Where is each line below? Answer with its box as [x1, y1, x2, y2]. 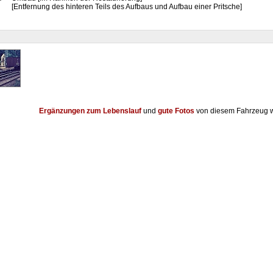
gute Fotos [157, 107, 194, 115]
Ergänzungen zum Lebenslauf [38, 107, 141, 115]
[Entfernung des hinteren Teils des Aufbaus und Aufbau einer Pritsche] [11, 2, 242, 11]
